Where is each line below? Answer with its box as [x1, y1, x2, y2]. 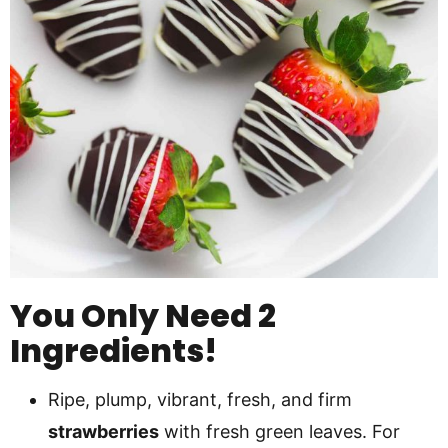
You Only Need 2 [10, 293, 276, 338]
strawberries [48, 421, 159, 442]
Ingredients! [10, 328, 217, 373]
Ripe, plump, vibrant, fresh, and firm [48, 389, 352, 410]
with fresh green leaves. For [159, 421, 400, 442]
